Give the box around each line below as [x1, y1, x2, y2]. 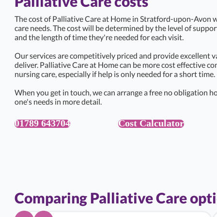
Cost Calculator [118, 117, 184, 128]
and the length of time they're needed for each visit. [15, 32, 184, 42]
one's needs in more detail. [15, 96, 102, 106]
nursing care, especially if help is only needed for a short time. [15, 69, 215, 78]
